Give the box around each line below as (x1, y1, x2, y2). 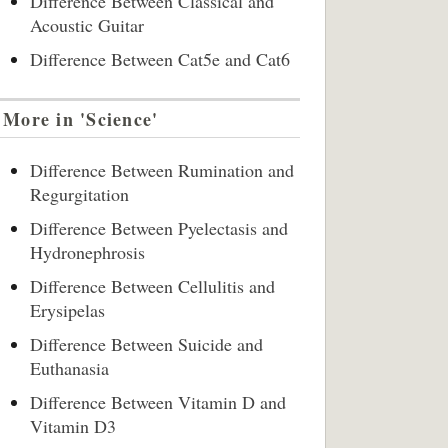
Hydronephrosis (30, 240, 151, 264)
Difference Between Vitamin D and (30, 390, 286, 414)
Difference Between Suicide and (30, 332, 263, 356)
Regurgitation (30, 182, 129, 206)
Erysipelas (30, 298, 105, 322)
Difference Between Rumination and (30, 158, 294, 182)
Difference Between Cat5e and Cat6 (30, 47, 290, 71)
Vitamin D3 (30, 414, 116, 438)
